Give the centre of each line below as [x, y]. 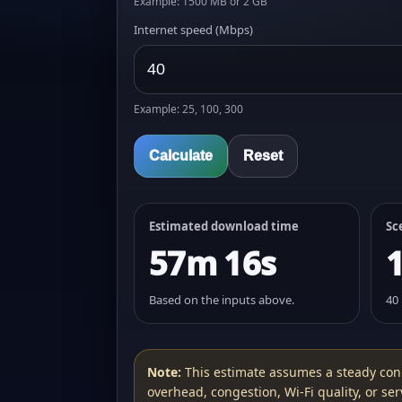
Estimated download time [224, 226]
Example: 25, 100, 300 [188, 109]
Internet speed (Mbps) [193, 30]
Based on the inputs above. [222, 300]
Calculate [181, 156]
